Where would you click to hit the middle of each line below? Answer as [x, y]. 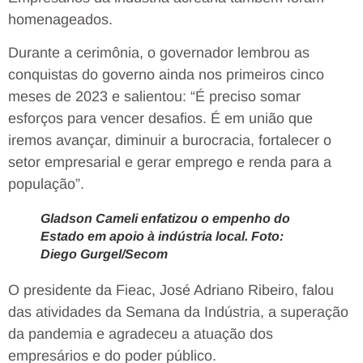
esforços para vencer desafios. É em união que [160, 118]
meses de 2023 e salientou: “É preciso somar [154, 96]
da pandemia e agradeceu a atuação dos [141, 333]
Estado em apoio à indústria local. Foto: [162, 236]
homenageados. [60, 19]
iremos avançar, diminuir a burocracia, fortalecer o [170, 140]
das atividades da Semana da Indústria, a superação [178, 312]
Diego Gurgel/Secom [104, 254]
